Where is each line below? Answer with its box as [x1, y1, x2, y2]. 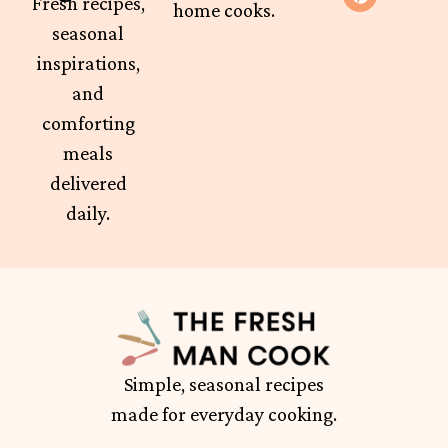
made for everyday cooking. [111, 403, 337, 426]
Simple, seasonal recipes [124, 373, 324, 396]
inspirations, [36, 52, 140, 75]
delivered [49, 172, 127, 195]
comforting [41, 112, 135, 135]
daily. [66, 202, 110, 225]
